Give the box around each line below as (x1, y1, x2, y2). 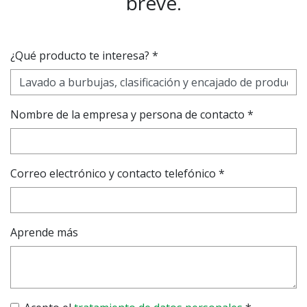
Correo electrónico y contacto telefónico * (10, 166, 225, 181)
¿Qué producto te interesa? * (10, 48, 158, 63)
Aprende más (10, 225, 78, 240)
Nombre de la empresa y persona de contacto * (10, 107, 254, 122)
